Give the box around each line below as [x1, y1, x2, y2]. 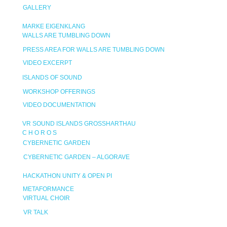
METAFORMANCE [23, 185, 74, 193]
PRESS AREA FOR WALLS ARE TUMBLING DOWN [23, 46, 165, 53]
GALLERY [23, 4, 51, 11]
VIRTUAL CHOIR [23, 195, 70, 202]
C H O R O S [22, 129, 57, 136]
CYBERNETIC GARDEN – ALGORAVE [23, 154, 130, 161]
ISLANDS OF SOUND [22, 74, 82, 81]
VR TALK [23, 209, 48, 216]
